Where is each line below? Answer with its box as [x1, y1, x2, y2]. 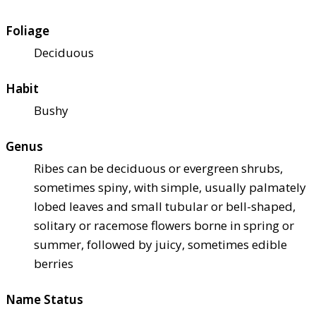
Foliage [6, 22, 49, 39]
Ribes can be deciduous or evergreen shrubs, [34, 159, 283, 176]
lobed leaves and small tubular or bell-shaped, [34, 197, 296, 214]
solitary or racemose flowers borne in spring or [34, 217, 294, 233]
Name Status [6, 291, 83, 308]
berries [34, 255, 73, 272]
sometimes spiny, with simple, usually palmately [34, 178, 306, 195]
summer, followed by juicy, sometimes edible [34, 236, 287, 253]
